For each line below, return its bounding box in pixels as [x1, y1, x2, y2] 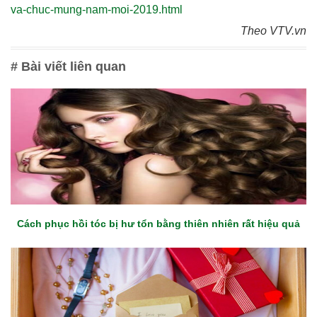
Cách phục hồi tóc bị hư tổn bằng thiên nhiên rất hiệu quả [17, 217, 300, 229]
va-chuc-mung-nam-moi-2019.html [11, 3, 183, 16]
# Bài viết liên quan [11, 59, 126, 74]
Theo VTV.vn [241, 24, 306, 37]
